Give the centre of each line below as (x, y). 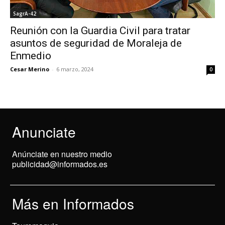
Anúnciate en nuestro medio (62, 154)
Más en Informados (73, 204)
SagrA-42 (25, 14)
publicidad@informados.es (60, 164)
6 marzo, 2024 (75, 69)
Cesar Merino (30, 69)
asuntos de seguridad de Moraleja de (96, 43)
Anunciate (44, 132)
